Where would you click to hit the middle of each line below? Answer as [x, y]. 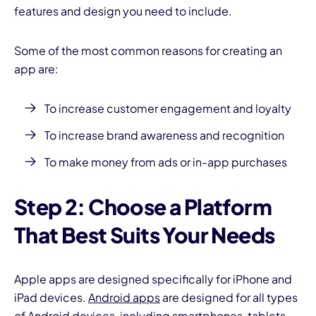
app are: [36, 69]
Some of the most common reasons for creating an [148, 51]
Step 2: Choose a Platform [143, 207]
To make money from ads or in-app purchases [165, 162]
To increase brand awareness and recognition [164, 135]
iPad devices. [51, 298]
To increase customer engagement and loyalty [168, 109]
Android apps [124, 298]
